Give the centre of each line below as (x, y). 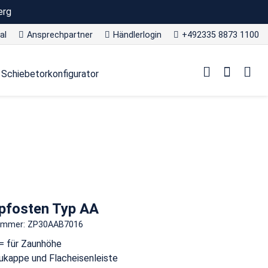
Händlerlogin (137, 35)
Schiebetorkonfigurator (50, 74)
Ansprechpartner (60, 35)
